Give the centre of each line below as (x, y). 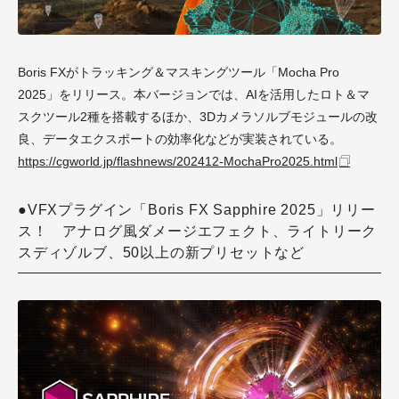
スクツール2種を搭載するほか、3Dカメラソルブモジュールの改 (198, 116)
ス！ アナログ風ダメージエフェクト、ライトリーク (198, 231)
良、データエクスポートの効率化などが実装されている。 (180, 138)
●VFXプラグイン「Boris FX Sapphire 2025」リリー (197, 209)
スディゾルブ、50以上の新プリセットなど (162, 252)
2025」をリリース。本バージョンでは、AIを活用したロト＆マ (194, 94)
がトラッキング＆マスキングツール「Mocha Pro (203, 72)
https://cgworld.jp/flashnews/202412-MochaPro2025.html (178, 161)
